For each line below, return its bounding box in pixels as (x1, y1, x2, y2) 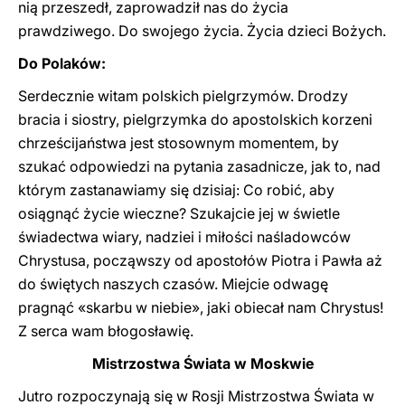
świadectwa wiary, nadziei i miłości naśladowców (18, 228, 351, 246)
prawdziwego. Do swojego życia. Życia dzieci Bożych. (18, 22, 386, 40)
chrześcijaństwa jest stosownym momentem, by (18, 134, 339, 152)
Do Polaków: (18, 54, 106, 72)
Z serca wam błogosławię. (18, 322, 193, 340)
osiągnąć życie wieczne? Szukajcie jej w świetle (18, 204, 340, 222)
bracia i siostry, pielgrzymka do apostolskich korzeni (18, 110, 372, 128)
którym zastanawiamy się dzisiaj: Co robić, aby (18, 181, 334, 199)
